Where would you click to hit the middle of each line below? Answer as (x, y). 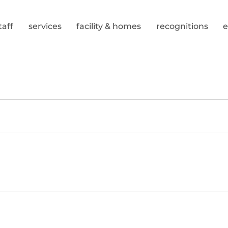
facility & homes (109, 26)
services (45, 26)
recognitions (182, 26)
